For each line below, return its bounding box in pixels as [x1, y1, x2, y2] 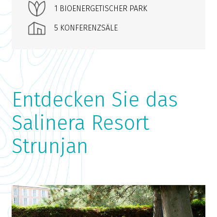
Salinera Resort [12, 111, 149, 135]
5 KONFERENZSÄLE [54, 23, 118, 32]
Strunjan [12, 134, 88, 158]
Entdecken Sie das [12, 88, 178, 112]
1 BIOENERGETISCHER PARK [54, 4, 147, 13]
